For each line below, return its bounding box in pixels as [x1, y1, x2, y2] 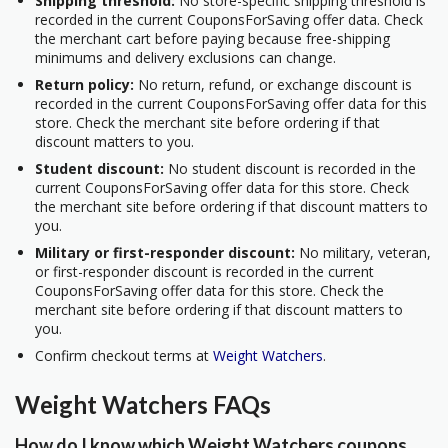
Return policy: [35, 74, 134, 94]
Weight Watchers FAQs [15, 389, 271, 419]
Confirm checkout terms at [35, 345, 213, 365]
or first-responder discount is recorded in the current [35, 261, 374, 281]
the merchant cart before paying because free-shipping [35, 28, 390, 48]
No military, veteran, [295, 242, 431, 262]
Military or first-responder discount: [35, 242, 295, 262]
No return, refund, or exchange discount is [134, 74, 412, 94]
